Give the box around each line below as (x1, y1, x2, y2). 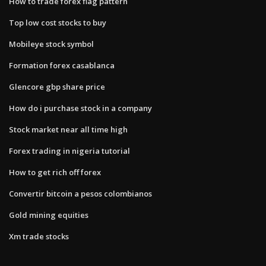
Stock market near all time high (9, 123, 128, 135)
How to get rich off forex (9, 166, 101, 178)
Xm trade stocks (9, 230, 69, 242)
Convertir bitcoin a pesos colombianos (9, 188, 152, 199)
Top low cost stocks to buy (9, 17, 106, 28)
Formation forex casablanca (9, 59, 115, 71)
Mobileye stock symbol (9, 38, 94, 49)
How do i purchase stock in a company (9, 102, 152, 113)
